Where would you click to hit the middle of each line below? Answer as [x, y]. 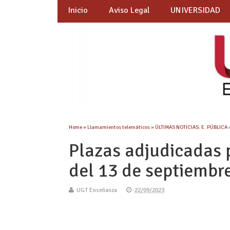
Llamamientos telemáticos [119, 127]
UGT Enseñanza [97, 190]
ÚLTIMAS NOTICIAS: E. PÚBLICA [191, 127]
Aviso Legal [129, 11]
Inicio [78, 11]
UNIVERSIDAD [196, 11]
